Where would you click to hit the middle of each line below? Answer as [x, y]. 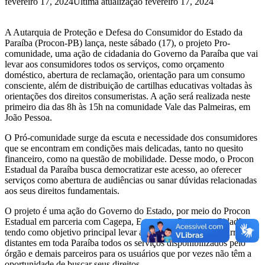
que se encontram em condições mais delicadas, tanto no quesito [124, 148]
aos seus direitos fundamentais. [62, 191]
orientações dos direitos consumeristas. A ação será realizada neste [127, 96]
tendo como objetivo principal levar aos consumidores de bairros [125, 232]
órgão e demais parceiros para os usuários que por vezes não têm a [128, 254]
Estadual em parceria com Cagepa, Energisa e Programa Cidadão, [127, 222]
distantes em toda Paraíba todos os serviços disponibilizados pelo [125, 243]
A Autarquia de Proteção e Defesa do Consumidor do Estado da [124, 33]
